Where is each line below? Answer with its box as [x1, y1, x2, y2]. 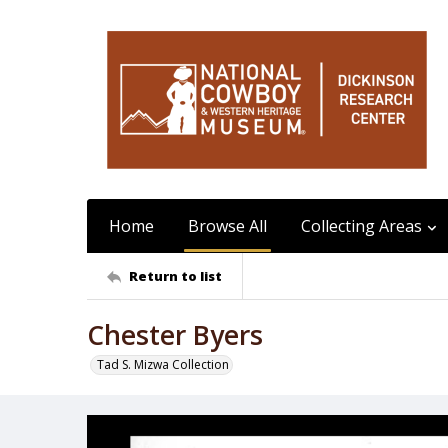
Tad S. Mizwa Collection [97, 356, 229, 373]
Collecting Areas [301, 215, 422, 237]
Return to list [129, 266, 222, 285]
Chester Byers [87, 317, 263, 353]
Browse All [188, 215, 267, 237]
